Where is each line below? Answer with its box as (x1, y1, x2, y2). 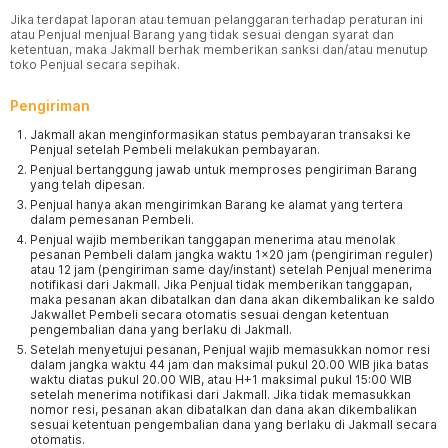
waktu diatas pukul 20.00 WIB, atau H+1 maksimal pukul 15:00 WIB (30, 372, 412, 387)
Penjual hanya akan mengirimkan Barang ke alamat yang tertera (30, 197, 403, 212)
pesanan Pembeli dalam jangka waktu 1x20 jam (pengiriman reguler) (30, 247, 433, 262)
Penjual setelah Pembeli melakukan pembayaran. (30, 142, 320, 157)
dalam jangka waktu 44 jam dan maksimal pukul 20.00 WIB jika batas (30, 357, 429, 372)
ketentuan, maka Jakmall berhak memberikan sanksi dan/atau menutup (10, 42, 428, 57)
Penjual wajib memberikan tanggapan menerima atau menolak (30, 232, 396, 247)
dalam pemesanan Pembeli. (30, 212, 194, 227)
